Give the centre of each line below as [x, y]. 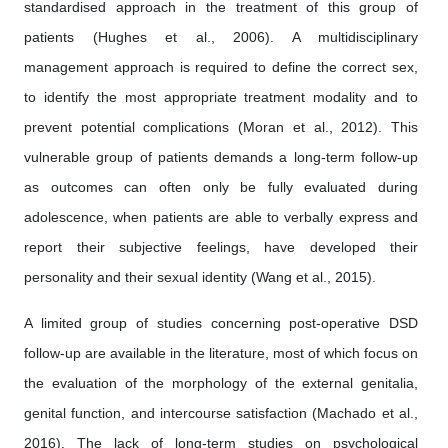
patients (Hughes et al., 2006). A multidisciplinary [221, 37]
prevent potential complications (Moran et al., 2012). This [221, 127]
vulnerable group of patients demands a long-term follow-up [221, 157]
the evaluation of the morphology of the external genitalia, [221, 383]
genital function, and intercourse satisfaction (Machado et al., [221, 413]
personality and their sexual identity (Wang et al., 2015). [200, 277]
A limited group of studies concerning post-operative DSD [221, 323]
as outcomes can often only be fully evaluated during [221, 187]
